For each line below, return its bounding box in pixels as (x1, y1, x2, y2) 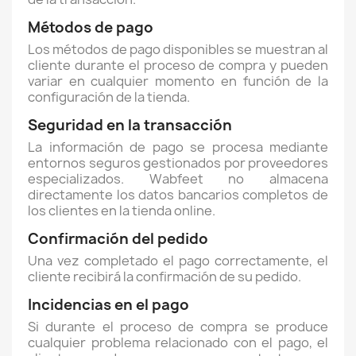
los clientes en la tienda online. (28, 202, 215, 219)
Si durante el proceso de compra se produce (28, 318, 328, 335)
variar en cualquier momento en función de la (28, 72, 328, 90)
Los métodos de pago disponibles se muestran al (28, 41, 328, 58)
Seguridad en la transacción (28, 115, 232, 135)
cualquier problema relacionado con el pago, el (28, 334, 328, 351)
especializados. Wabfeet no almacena (28, 170, 328, 188)
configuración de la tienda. (28, 88, 190, 106)
